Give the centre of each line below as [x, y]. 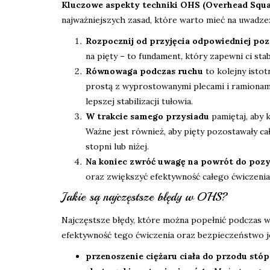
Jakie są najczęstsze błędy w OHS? [145, 197]
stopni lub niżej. [117, 147]
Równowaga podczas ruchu [144, 71]
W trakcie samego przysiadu [147, 117]
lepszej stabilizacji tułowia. [139, 102]
